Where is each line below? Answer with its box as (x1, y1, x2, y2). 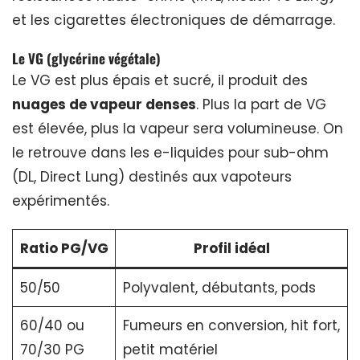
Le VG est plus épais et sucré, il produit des (12, 70, 308, 90)
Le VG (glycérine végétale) (12, 47, 161, 68)
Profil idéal (193, 238, 270, 258)
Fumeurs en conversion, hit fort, (122, 315, 340, 335)
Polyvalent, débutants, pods (122, 277, 316, 297)
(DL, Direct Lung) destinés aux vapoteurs (12, 166, 292, 186)
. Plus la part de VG (196, 94, 326, 114)
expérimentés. (12, 190, 109, 211)
